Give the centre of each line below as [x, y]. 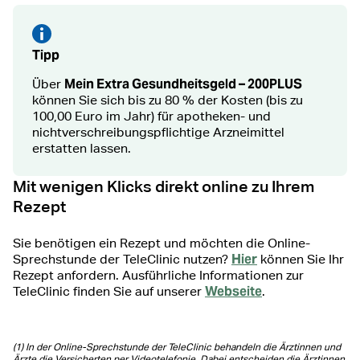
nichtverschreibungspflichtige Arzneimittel [158, 133]
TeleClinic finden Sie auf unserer [109, 292]
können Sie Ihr [301, 260]
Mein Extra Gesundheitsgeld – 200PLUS [183, 84]
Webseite [233, 292]
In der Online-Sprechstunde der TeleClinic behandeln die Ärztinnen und [182, 348]
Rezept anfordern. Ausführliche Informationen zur [158, 276]
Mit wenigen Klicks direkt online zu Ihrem [164, 186]
